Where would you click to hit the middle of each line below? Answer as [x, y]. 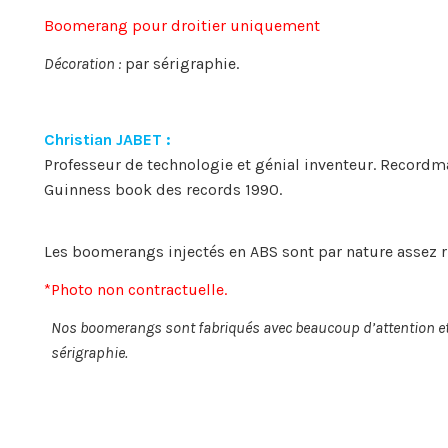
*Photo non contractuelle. [135, 290]
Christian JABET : [107, 139]
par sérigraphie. [180, 64]
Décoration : [82, 64]
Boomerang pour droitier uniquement [182, 26]
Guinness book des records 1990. [163, 189]
